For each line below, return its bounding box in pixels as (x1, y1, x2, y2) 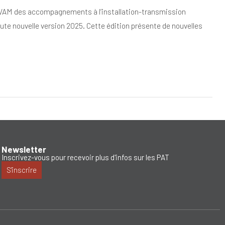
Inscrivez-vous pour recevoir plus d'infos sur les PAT (2, 153, 170, 162)
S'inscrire (7, 165, 37, 175)
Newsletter (2, 144, 47, 155)
